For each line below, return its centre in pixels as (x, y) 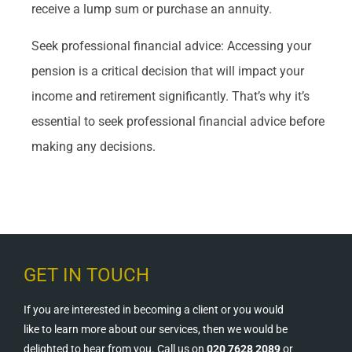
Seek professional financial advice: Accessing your (171, 46)
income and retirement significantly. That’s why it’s (170, 96)
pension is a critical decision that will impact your (168, 71)
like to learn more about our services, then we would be (156, 330)
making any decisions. (93, 146)
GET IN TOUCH (86, 275)
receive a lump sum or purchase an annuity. (152, 9)
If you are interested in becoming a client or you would (154, 310)
